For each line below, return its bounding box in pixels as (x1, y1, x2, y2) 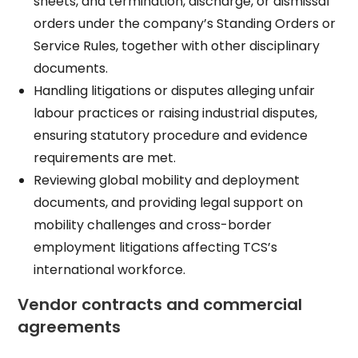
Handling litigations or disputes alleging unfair (34, 82, 316, 100)
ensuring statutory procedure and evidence (34, 126, 308, 145)
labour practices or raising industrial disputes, (34, 104, 318, 122)
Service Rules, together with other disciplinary (34, 37, 320, 55)
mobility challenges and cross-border (34, 216, 272, 234)
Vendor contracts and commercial (18, 293, 303, 316)
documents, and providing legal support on (34, 193, 304, 212)
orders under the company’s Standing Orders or (34, 14, 336, 33)
